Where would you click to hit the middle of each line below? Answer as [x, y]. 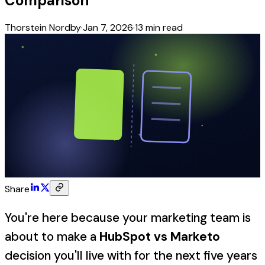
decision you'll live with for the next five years [131, 256]
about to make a [52, 237]
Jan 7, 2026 [108, 28]
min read [163, 28]
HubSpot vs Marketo [160, 237]
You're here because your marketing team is [128, 218]
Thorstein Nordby [43, 28]
